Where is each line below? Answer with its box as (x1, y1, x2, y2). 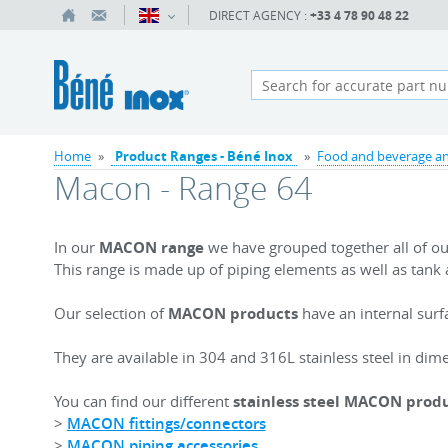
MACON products (167, 303, 298, 324)
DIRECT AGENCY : (208, 7, 310, 23)
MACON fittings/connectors (66, 413, 266, 434)
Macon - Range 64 (53, 166, 312, 209)
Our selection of (53, 303, 168, 323)
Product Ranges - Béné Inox (114, 147, 293, 165)
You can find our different (53, 391, 229, 411)
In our (53, 237, 99, 257)
